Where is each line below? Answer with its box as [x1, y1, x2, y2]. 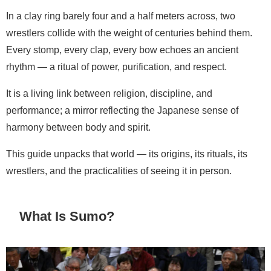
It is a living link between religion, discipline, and [6, 88, 212, 99]
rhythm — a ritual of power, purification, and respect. [6, 62, 227, 72]
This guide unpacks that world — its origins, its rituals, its [6, 149, 247, 159]
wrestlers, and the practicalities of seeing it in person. [6, 166, 232, 176]
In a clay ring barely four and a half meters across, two [6, 11, 235, 21]
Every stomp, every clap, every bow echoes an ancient [6, 45, 238, 55]
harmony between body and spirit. [6, 122, 151, 132]
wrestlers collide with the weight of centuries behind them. [6, 28, 252, 38]
